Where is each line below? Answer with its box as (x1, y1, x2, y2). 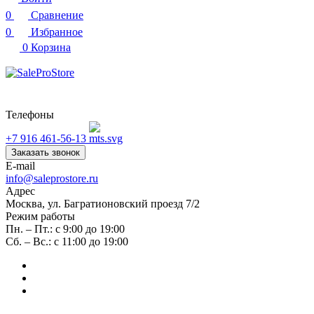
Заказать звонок (11, 147, 80, 158)
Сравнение (31, 9, 83, 21)
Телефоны (6, 109, 54, 121)
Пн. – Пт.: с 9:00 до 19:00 (6, 223, 125, 235)
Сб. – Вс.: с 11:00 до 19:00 (6, 235, 128, 247)
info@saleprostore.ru (6, 172, 98, 184)
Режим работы (6, 210, 75, 222)
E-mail (6, 160, 35, 172)
